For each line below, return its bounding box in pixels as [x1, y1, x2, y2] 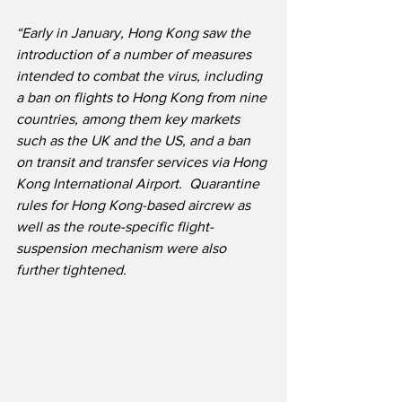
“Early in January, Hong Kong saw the [16, 25, 254, 41]
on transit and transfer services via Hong [16, 154, 270, 170]
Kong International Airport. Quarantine [16, 176, 263, 192]
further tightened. [16, 262, 127, 278]
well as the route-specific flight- [16, 219, 214, 235]
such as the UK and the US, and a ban [16, 133, 254, 149]
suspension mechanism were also [16, 240, 230, 257]
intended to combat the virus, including [16, 68, 266, 84]
